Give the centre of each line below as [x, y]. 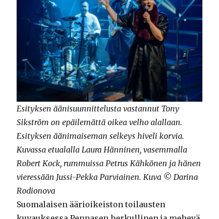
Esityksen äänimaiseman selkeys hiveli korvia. [101, 136]
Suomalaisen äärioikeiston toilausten [91, 205]
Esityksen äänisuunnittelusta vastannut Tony [98, 109]
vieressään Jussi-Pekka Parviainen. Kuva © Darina [108, 177]
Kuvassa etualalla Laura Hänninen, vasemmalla [102, 150]
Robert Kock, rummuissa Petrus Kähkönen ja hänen [109, 164]
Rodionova [36, 191]
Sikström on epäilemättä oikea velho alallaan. [100, 122]
